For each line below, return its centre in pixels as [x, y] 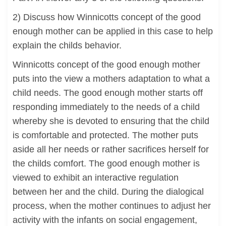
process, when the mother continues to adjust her [112, 206]
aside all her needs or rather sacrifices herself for [111, 149]
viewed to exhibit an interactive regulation [96, 178]
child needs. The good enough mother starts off [108, 93]
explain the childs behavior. [67, 45]
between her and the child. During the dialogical [108, 192]
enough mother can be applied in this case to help [113, 31]
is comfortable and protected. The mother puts [105, 135]
